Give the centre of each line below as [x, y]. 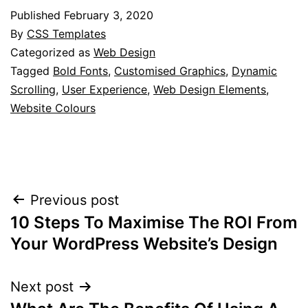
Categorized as [52, 52]
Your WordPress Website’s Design [144, 243]
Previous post [75, 200]
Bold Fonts [80, 70]
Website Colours [53, 108]
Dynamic [254, 70]
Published [37, 15]
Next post [42, 286]
